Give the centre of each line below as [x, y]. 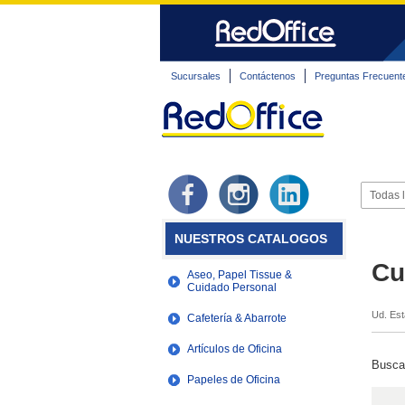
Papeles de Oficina [234, 380]
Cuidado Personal [232, 287]
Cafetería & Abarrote [237, 318]
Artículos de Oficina [235, 349]
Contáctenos [268, 76]
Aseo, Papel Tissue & [240, 275]
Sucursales [196, 76]
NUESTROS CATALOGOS [251, 239]
